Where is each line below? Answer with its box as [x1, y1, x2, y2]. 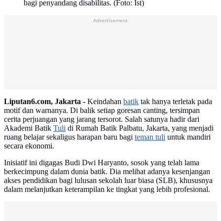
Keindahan [85, 97, 123, 106]
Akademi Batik [4, 124, 53, 133]
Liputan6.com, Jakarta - [4, 97, 85, 106]
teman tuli [135, 133, 165, 142]
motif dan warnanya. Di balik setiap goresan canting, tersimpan [4, 106, 200, 115]
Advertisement [93, 17, 128, 24]
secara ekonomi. [4, 142, 54, 150]
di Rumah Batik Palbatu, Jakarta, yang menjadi [66, 124, 214, 133]
